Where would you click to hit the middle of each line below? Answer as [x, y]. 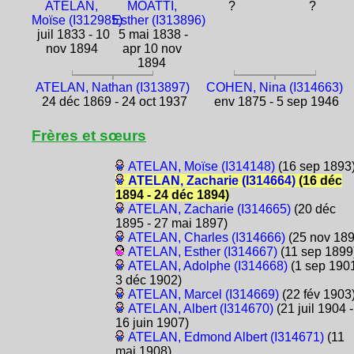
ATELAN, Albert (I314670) [200, 308]
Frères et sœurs [89, 135]
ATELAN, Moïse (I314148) [201, 166]
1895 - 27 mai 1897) [171, 223]
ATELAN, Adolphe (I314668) [207, 265]
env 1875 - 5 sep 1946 [275, 101]
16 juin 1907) [152, 322]
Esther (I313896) [158, 20]
